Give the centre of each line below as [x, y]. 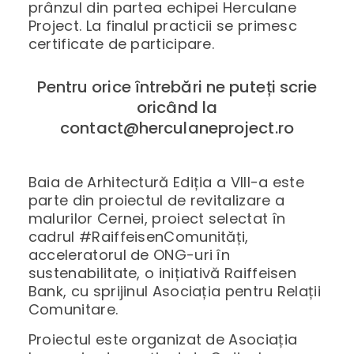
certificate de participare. [121, 43]
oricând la [177, 107]
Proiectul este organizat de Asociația [163, 340]
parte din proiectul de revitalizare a [156, 200]
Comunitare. [73, 309]
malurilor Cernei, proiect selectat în [157, 218]
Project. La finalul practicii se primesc [163, 25]
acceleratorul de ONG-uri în [129, 254]
